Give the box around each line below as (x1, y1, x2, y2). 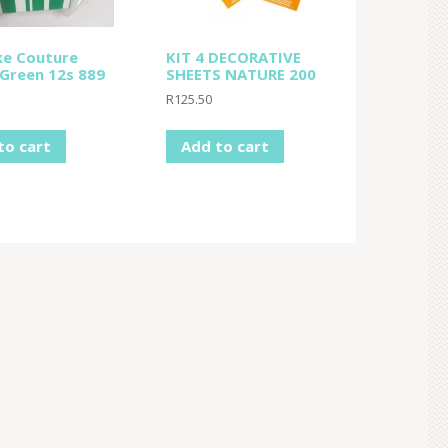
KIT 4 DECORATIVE (166, 47, 302, 68)
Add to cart (181, 135, 270, 156)
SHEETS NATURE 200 (166, 64, 317, 85)
